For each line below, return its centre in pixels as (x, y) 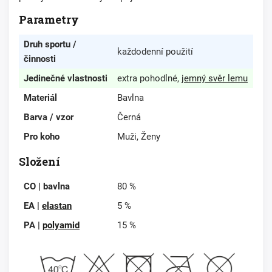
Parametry (49, 19)
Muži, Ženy (139, 136)
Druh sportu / (50, 44)
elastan (57, 206)
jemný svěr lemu (215, 78)
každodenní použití (155, 51)
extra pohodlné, (149, 78)
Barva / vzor (49, 117)
